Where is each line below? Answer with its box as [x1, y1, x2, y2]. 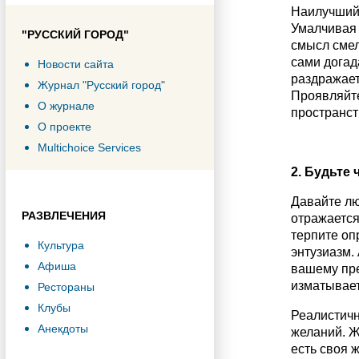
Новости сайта [38, 58, 114, 71]
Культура [38, 239, 84, 252]
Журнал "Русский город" [38, 79, 165, 91]
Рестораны [38, 280, 95, 293]
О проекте [38, 120, 91, 133]
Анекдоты [38, 322, 88, 335]
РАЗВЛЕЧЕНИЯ [22, 209, 106, 222]
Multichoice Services [38, 141, 141, 154]
